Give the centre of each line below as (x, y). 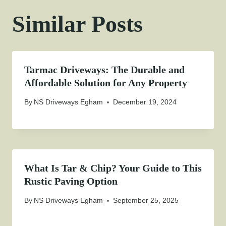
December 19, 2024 (145, 102)
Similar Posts (77, 24)
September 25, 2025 (146, 201)
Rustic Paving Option (71, 181)
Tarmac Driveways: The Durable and (104, 69)
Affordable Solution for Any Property (106, 82)
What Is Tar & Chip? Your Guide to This (113, 168)
